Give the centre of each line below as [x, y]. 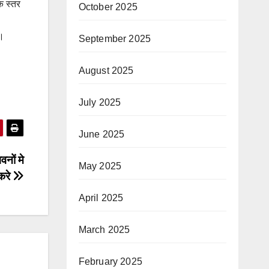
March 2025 [104, 230]
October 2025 [108, 7]
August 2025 [106, 71]
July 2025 [100, 102]
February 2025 [110, 261]
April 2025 [101, 198]
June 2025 [101, 134]
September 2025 [115, 39]
